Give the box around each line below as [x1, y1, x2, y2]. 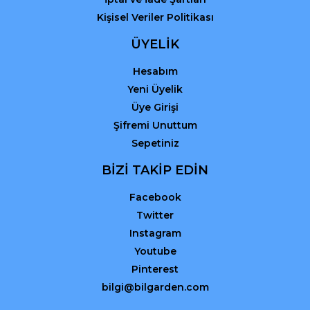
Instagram [129, 226, 181, 239]
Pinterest [131, 262, 179, 275]
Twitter [136, 208, 174, 221]
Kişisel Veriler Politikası [96, 10, 214, 24]
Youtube [134, 244, 176, 257]
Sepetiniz [131, 136, 179, 149]
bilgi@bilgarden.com [101, 280, 209, 293]
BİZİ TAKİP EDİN [102, 162, 208, 178]
